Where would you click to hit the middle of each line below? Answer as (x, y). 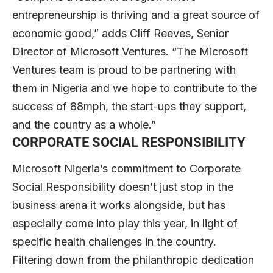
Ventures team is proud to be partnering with (124, 70)
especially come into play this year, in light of (125, 224)
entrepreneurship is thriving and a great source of (136, 15)
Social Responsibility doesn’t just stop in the (123, 187)
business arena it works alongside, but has (119, 205)
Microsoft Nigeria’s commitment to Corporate (126, 169)
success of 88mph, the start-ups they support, (129, 107)
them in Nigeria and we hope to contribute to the (134, 88)
